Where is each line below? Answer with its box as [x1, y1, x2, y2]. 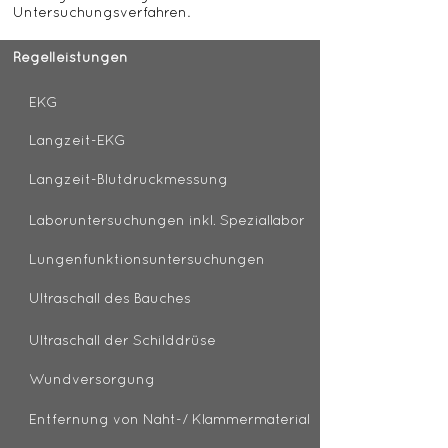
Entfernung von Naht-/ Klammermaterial [29, 414, 310, 427]
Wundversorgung [29, 374, 155, 387]
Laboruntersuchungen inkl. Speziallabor [29, 215, 305, 228]
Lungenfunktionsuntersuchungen [29, 254, 265, 267]
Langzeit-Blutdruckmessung [29, 174, 228, 187]
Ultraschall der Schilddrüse [29, 335, 216, 348]
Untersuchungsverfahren [13, 7, 187, 20]
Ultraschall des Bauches [29, 293, 191, 306]
